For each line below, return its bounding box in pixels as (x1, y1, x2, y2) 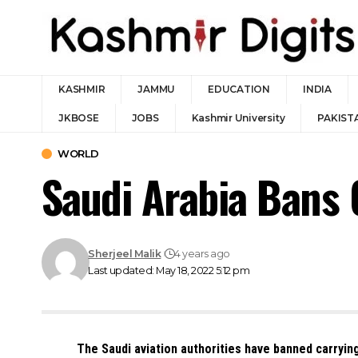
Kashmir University (191, 112, 285, 124)
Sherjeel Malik (88, 248, 161, 260)
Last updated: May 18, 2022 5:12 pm (88, 265, 250, 276)
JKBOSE (58, 112, 99, 124)
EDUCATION (208, 83, 270, 95)
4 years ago (174, 248, 230, 260)
